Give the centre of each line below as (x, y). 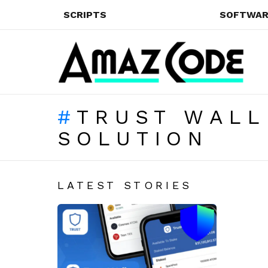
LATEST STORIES (125, 185)
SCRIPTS (85, 15)
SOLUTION (133, 138)
